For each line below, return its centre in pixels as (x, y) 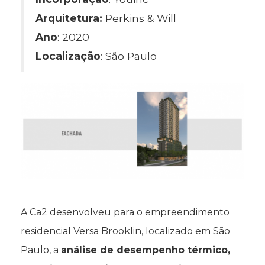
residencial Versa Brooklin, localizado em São (125, 231)
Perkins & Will (139, 18)
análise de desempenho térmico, (146, 250)
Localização (68, 56)
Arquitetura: (69, 18)
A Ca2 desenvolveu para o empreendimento (125, 212)
